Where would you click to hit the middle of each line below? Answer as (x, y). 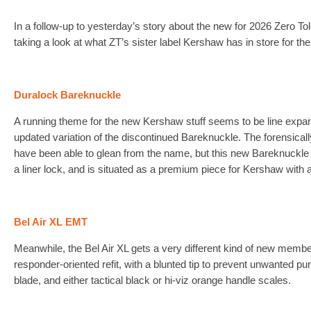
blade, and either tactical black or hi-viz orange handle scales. (152, 280)
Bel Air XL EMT (50, 222)
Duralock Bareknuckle (67, 95)
